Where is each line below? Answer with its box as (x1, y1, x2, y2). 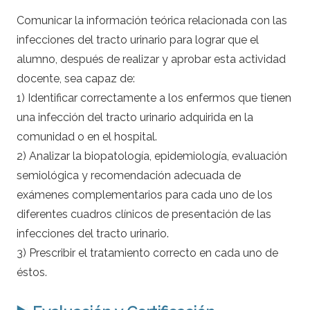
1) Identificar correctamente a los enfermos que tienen (17, 91, 291, 104)
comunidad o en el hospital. (17, 130, 157, 143)
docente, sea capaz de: (17, 72, 135, 85)
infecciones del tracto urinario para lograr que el (17, 33, 259, 46)
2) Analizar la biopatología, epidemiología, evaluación (17, 149, 287, 163)
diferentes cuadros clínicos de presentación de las (17, 208, 271, 221)
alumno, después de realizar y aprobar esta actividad (17, 53, 286, 66)
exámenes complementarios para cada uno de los (17, 188, 273, 201)
